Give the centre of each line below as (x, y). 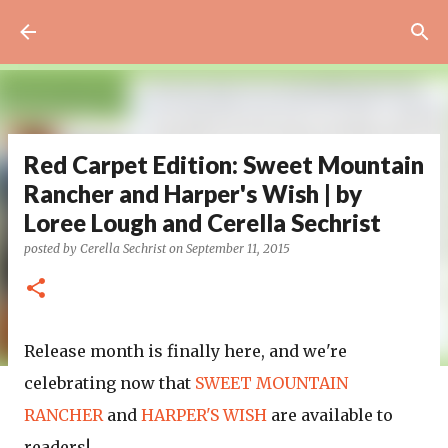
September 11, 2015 (238, 248)
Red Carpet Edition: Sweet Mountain (224, 164)
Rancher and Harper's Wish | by (193, 193)
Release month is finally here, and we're (185, 351)
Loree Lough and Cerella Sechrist (202, 222)
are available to (330, 415)
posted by (52, 248)
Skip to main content (224, 24)
